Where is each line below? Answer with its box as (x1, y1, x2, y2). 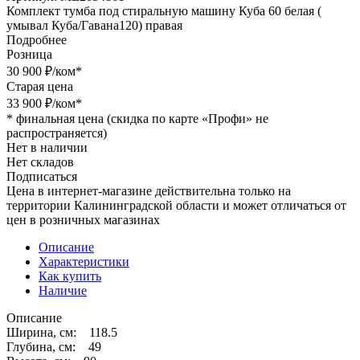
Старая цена (6, 79, 73, 93)
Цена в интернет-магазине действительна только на (6, 183, 291, 198)
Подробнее (6, 32, 67, 47)
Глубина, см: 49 (6, 339, 101, 354)
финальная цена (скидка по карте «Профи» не (13, 111, 268, 125)
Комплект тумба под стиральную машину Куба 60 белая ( (6, 3, 321, 18)
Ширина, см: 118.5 (6, 325, 117, 339)
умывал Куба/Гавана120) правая (6, 18, 182, 32)
